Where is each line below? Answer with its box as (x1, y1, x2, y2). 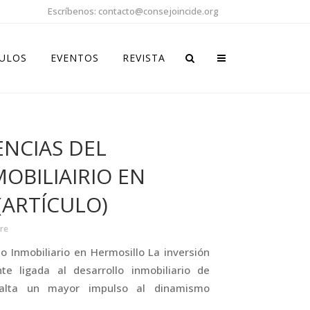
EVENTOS (51, 51, 99, 64)
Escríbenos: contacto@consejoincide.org (48, 5, 219, 17)
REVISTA (122, 51, 165, 64)
